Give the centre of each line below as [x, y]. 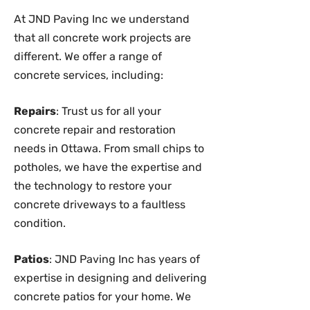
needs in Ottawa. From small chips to [109, 148]
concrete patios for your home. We [102, 297]
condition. [40, 223]
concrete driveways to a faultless [100, 204]
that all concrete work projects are [102, 38]
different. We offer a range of [88, 56]
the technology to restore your [93, 186]
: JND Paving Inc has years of [125, 259]
